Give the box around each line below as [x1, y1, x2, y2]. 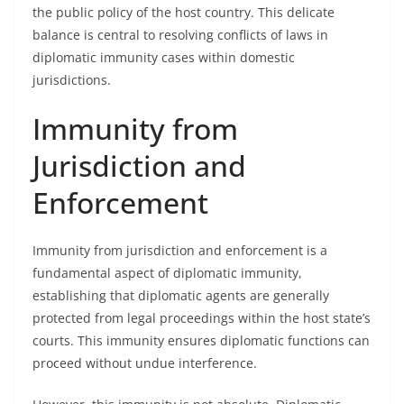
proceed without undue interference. [32, 354, 257, 372]
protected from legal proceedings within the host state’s [32, 309, 371, 326]
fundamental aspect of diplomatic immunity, [32, 264, 302, 281]
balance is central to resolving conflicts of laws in [32, 26, 328, 43]
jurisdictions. [32, 71, 111, 88]
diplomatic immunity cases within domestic [32, 49, 295, 66]
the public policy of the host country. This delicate [32, 4, 335, 21]
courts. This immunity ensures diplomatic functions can [32, 332, 370, 349]
